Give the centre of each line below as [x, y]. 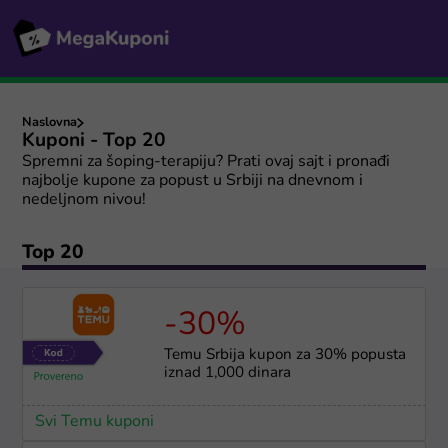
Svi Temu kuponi [94, 421]
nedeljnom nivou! [84, 200]
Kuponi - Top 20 [94, 142]
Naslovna [50, 123]
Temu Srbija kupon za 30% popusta [284, 355]
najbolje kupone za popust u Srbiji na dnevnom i [193, 181]
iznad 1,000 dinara [227, 373]
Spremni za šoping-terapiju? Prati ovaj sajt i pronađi [206, 162]
